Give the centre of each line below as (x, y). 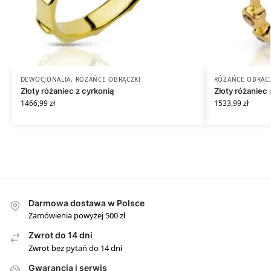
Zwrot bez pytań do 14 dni (75, 248)
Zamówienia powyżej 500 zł (77, 216)
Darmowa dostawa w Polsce (87, 203)
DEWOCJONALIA (46, 79)
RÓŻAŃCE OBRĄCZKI (108, 79)
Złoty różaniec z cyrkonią (67, 90)
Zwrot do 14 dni (60, 235)
